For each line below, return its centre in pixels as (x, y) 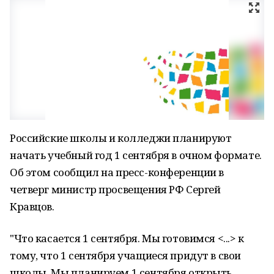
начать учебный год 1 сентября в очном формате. (136, 155)
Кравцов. (32, 206)
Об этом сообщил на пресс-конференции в (117, 172)
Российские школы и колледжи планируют (121, 138)
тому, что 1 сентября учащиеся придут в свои (125, 255)
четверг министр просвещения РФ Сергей (115, 189)
